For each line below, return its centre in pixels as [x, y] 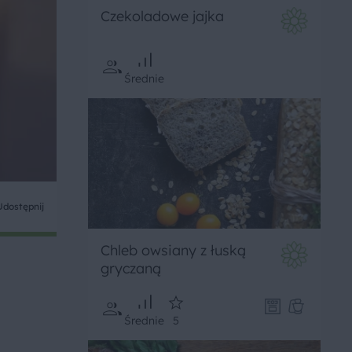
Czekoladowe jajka [162, 16]
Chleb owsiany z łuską [173, 251]
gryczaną [131, 269]
